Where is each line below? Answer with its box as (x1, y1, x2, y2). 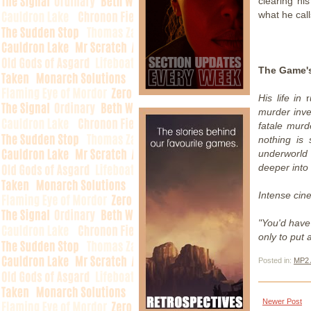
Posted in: (258, 255, 294, 264)
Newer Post (262, 296, 302, 305)
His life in (258, 92, 302, 103)
